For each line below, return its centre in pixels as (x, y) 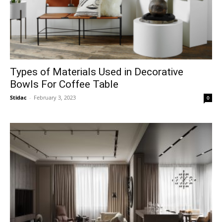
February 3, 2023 (55, 97)
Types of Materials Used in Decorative (97, 72)
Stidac (18, 97)
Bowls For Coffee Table (64, 84)
